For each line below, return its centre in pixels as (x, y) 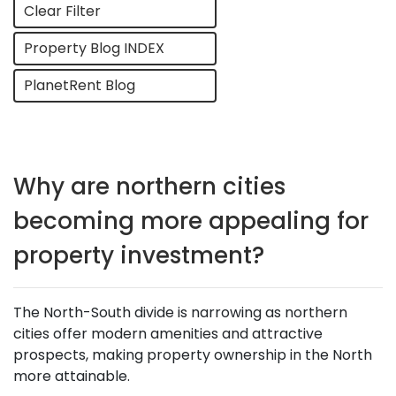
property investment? (139, 255)
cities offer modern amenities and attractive (168, 334)
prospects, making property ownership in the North (193, 355)
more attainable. (72, 376)
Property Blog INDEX (94, 48)
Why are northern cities (149, 187)
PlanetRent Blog (80, 85)
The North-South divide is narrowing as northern (180, 312)
